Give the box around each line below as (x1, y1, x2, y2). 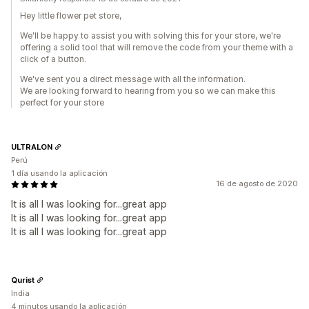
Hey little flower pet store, (20, 10, 121, 21)
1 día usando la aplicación (11, 168, 108, 179)
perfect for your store (20, 97, 104, 108)
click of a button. (20, 54, 86, 65)
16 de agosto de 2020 (216, 179, 298, 189)
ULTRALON (11, 141, 52, 152)
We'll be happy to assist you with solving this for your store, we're (20, 30, 281, 41)
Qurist (11, 275, 34, 285)
